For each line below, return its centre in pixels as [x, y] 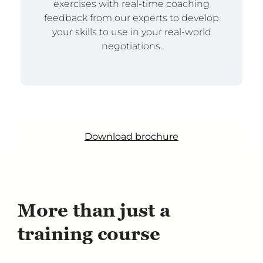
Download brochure [131, 137]
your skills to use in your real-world [131, 32]
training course [89, 234]
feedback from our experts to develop [131, 18]
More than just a [94, 210]
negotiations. [131, 46]
